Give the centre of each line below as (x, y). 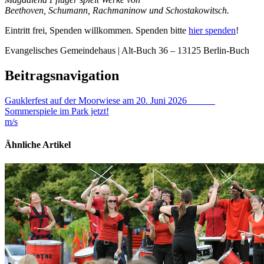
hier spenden (212, 31)
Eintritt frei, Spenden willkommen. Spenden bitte (97, 31)
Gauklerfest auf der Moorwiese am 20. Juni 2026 (110, 101)
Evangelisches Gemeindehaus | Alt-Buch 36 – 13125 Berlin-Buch (127, 51)
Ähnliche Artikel (38, 145)
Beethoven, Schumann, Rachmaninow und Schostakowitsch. (117, 11)
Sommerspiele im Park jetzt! (57, 111)
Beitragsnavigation (62, 76)
